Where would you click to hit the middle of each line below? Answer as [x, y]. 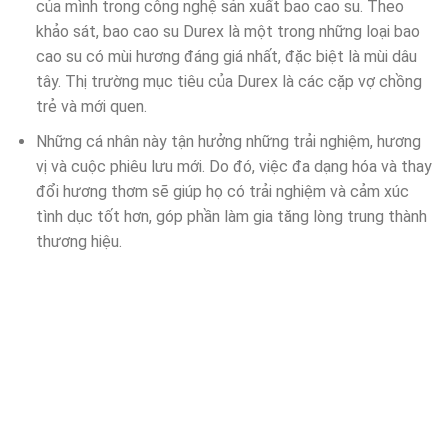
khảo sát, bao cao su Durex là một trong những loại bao [227, 32]
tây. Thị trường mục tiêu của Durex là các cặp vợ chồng [228, 82]
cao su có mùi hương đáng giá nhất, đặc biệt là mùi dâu [226, 57]
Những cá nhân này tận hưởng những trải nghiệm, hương [228, 141]
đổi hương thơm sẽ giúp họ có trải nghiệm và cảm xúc [222, 191]
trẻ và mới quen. [91, 107]
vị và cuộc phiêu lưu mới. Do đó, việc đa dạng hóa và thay [233, 166]
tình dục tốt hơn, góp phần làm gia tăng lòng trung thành [231, 216]
